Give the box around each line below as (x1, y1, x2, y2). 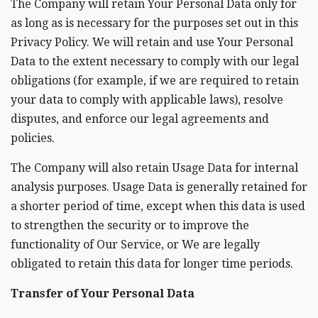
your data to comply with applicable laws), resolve (11, 93, 283, 107)
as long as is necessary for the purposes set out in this (11, 16, 298, 31)
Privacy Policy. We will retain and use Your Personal (11, 35, 293, 50)
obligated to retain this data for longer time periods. (11, 257, 293, 271)
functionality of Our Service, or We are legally (11, 238, 260, 252)
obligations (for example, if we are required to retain (11, 74, 299, 88)
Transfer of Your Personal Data (11, 287, 194, 301)
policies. (11, 131, 55, 146)
